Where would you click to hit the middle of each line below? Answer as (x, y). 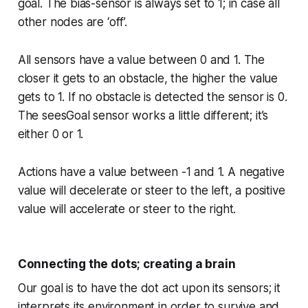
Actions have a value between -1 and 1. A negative (151, 172)
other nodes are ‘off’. (72, 22)
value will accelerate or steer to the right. (127, 209)
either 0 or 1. (51, 134)
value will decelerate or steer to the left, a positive (151, 191)
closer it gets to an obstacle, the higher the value (148, 79)
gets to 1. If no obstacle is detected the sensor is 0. (152, 97)
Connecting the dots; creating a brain (126, 264)
